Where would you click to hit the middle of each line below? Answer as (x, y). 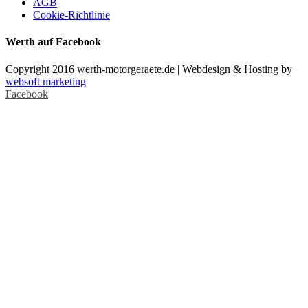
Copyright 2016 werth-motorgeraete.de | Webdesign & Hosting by (149, 69)
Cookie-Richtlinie (71, 15)
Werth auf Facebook (53, 42)
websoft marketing (46, 81)
